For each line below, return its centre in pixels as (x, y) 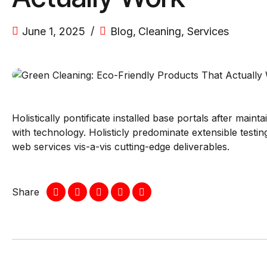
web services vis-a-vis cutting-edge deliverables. (121, 146)
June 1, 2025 (54, 31)
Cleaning (160, 31)
